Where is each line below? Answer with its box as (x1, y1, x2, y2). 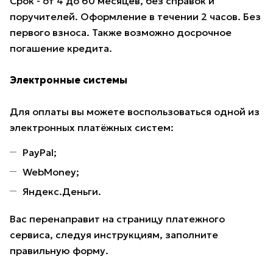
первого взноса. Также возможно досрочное (10, 26, 232, 39)
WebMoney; (23, 166, 79, 179)
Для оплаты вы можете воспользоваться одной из (10, 105, 260, 118)
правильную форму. (10, 244, 108, 257)
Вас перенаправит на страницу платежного (10, 213, 225, 225)
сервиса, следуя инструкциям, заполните (10, 229, 218, 241)
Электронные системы (10, 74, 127, 87)
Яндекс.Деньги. (23, 185, 101, 198)
